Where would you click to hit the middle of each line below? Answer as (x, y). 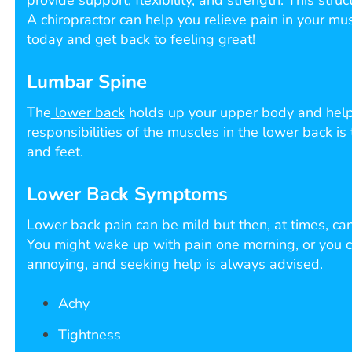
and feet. (55, 152)
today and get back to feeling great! (141, 40)
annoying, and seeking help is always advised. (174, 264)
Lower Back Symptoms (127, 194)
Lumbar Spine (86, 82)
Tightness (89, 335)
